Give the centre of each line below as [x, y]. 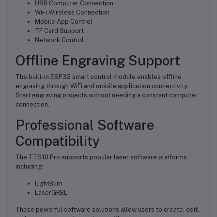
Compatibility [58, 140]
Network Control [59, 40]
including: [29, 166]
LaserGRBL [51, 192]
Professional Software [85, 124]
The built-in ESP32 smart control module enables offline [99, 77]
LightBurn [49, 183]
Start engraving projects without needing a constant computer [107, 95]
